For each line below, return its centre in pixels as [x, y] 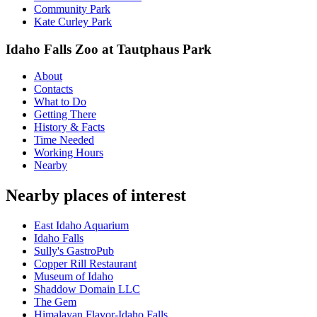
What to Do [60, 102]
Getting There [65, 115]
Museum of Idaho [74, 277]
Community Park [72, 8]
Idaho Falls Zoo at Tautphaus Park [109, 49]
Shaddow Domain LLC [87, 289]
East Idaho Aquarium [81, 226]
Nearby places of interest [96, 196]
